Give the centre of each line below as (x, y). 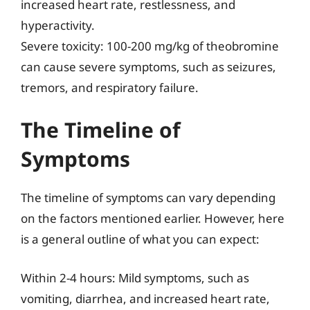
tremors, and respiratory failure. (110, 87)
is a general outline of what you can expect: (140, 239)
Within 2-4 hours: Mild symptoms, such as (135, 277)
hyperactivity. (58, 25)
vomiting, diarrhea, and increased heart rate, (145, 298)
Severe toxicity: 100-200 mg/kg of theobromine (150, 46)
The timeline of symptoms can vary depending (148, 198)
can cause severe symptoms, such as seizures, (148, 66)
